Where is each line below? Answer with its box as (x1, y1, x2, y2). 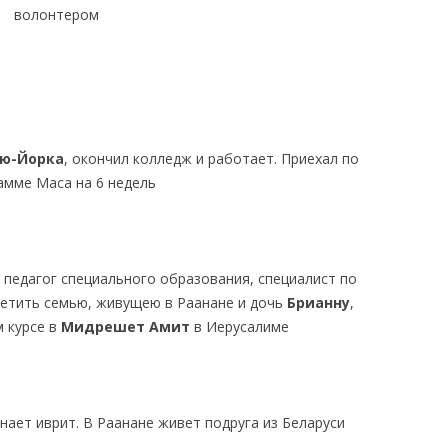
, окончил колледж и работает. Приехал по (63, 149, 359, 168)
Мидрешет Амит (60, 317, 190, 336)
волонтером (13, 5, 99, 24)
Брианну (287, 293, 351, 312)
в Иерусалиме (189, 317, 289, 336)
